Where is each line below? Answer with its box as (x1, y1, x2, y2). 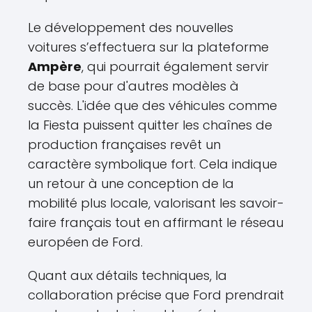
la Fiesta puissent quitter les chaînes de (28, 116, 272, 134)
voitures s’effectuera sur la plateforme (28, 38, 269, 56)
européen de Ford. (28, 233, 143, 251)
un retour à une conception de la (28, 175, 234, 193)
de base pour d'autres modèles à (28, 77, 239, 95)
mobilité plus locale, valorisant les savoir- (28, 194, 284, 212)
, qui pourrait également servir (81, 58, 269, 76)
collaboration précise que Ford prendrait (28, 286, 284, 304)
